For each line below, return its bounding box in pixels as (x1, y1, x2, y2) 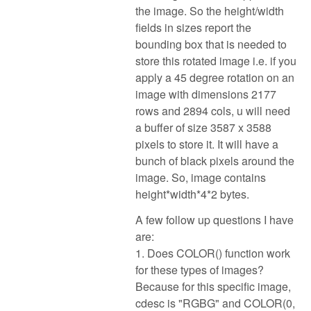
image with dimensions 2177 (135, 85, 276, 102)
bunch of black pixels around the (135, 152, 294, 169)
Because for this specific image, (135, 278, 291, 294)
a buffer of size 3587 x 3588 (135, 119, 271, 135)
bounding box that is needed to (135, 35, 287, 52)
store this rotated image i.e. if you (135, 52, 296, 69)
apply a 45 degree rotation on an (135, 69, 294, 85)
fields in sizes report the (135, 19, 251, 35)
